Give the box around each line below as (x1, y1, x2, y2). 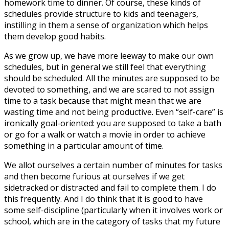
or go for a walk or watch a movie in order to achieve (4, 128, 205, 140)
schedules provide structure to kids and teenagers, (4, 8, 198, 19)
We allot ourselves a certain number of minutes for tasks (4, 159, 222, 171)
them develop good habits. (4, 30, 106, 42)
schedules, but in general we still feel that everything (4, 61, 206, 73)
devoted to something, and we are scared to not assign (4, 83, 214, 95)
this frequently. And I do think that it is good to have (4, 193, 203, 204)
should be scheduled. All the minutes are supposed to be (4, 72, 220, 84)
